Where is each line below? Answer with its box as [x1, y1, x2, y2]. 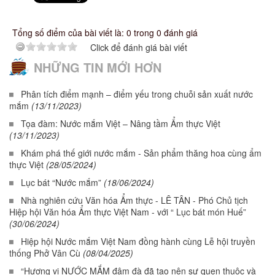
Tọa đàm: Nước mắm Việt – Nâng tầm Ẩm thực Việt [21, 117, 220, 130]
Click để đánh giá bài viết [90, 41, 187, 54]
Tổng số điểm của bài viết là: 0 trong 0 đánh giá [12, 26, 198, 39]
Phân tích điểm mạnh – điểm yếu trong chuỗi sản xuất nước [21, 88, 253, 101]
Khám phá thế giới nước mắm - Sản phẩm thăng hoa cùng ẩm [21, 147, 261, 160]
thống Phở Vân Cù [9, 247, 80, 260]
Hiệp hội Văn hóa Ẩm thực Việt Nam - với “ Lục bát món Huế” [9, 206, 246, 219]
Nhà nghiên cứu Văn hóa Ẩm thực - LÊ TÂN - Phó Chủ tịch [21, 194, 248, 207]
